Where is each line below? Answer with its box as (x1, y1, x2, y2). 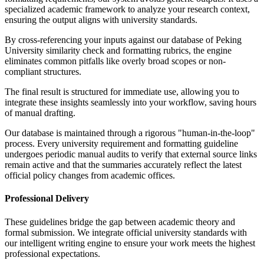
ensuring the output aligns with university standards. (5, 15, 197, 25)
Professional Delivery (5, 193, 89, 204)
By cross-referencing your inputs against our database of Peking (5, 35, 242, 45)
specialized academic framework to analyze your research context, (5, 4, 250, 15)
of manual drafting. (5, 108, 75, 118)
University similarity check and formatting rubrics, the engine (5, 45, 232, 56)
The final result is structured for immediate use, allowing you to (5, 87, 239, 97)
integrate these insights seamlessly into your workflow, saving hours (5, 97, 256, 108)
